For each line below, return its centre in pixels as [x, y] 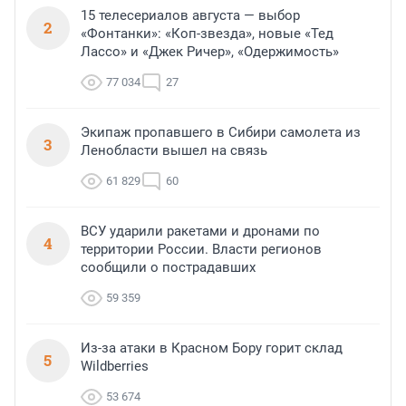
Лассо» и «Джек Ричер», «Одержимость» [210, 51]
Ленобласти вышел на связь [174, 150]
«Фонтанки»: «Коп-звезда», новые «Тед [207, 33]
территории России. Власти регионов [201, 249]
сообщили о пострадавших [168, 267]
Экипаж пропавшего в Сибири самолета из [221, 132]
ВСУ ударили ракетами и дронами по [200, 231]
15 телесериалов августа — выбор [190, 15]
